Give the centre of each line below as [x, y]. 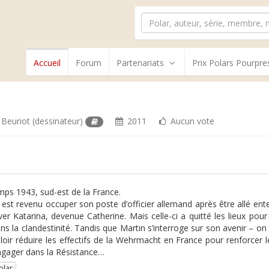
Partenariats [140, 63]
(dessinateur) [58, 121]
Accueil [47, 63]
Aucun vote [191, 121]
